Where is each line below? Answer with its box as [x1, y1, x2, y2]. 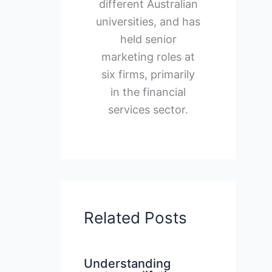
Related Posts [84, 208, 188, 227]
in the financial [110, 85, 186, 98]
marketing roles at [101, 50, 195, 63]
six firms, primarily [101, 67, 195, 81]
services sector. [108, 103, 188, 116]
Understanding [84, 256, 171, 271]
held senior [120, 32, 177, 46]
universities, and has [96, 15, 200, 28]
